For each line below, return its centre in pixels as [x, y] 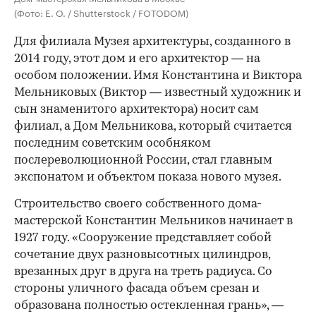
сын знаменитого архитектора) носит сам [136, 110]
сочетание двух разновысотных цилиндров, [142, 255]
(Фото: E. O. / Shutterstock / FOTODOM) [101, 12]
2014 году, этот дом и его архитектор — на [137, 59]
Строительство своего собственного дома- [138, 205]
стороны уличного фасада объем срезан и [137, 289]
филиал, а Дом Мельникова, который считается [153, 127]
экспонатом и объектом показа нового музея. [148, 178]
